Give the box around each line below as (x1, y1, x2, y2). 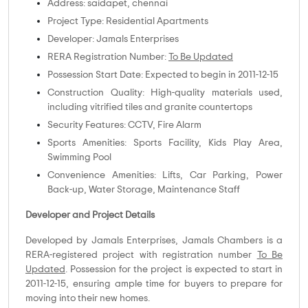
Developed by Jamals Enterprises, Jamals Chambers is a (25, 236, 283, 246)
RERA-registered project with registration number (25, 250, 257, 261)
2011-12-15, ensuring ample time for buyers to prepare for (25, 279, 283, 289)
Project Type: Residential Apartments (47, 16, 208, 27)
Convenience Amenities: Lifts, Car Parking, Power (47, 170, 283, 181)
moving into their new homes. (25, 294, 150, 304)
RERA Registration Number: (47, 52, 168, 63)
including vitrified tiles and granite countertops (47, 102, 252, 113)
